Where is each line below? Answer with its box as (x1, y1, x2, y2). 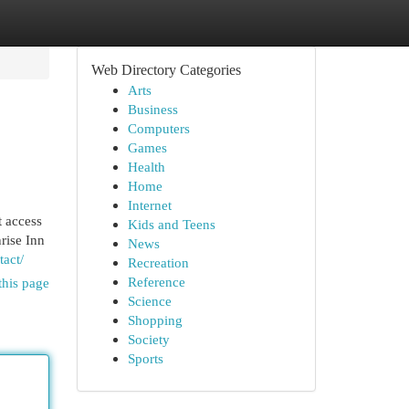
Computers (127, 121, 190, 136)
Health (127, 159, 165, 174)
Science (127, 293, 172, 309)
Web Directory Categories (90, 62, 241, 78)
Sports (127, 351, 163, 366)
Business (127, 101, 178, 117)
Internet (127, 197, 172, 213)
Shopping (127, 312, 183, 328)
